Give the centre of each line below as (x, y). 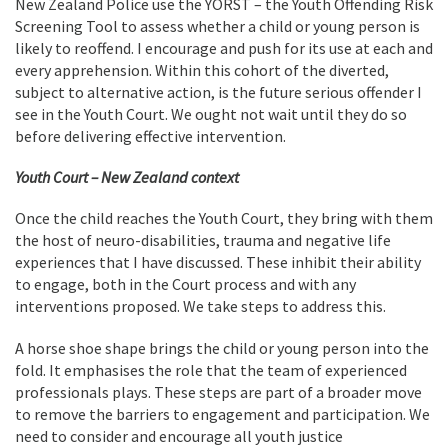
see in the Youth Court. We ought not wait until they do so (211, 114)
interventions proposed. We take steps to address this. (200, 306)
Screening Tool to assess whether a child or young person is (217, 26)
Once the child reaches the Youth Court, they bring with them (224, 218)
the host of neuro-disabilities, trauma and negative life (203, 240)
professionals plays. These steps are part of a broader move (218, 392)
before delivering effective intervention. (150, 136)
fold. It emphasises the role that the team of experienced (211, 370)
